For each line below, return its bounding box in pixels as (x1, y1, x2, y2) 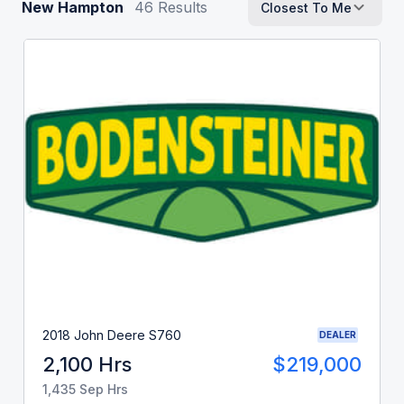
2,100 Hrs (42, 353, 132, 377)
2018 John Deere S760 (42, 326, 181, 343)
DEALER (319, 329, 356, 341)
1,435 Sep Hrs (42, 381, 128, 398)
